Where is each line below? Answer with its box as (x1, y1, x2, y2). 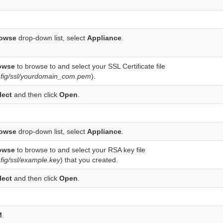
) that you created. (60, 156, 118, 164)
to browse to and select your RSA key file (15, 146, 146, 154)
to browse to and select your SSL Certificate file (15, 62, 166, 71)
